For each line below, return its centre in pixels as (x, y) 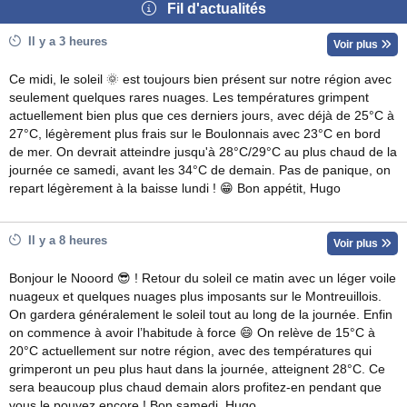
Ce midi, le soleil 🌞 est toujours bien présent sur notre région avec (200, 79)
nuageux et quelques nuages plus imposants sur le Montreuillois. (195, 297)
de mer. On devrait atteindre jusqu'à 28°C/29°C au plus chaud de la (203, 152)
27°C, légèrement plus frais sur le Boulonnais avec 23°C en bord (195, 134)
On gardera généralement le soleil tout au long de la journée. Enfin (201, 315)
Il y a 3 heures (64, 41)
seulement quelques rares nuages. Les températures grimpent (189, 98)
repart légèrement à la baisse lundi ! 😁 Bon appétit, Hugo (175, 189)
